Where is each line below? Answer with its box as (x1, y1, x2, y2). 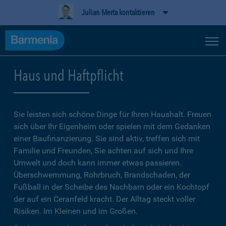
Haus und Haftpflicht (14, 66, 124, 84)
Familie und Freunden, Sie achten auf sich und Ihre (14, 146, 193, 155)
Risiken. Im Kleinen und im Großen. (14, 206, 138, 216)
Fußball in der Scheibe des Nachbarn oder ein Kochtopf (14, 182, 209, 192)
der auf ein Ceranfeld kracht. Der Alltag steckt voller (14, 194, 195, 204)
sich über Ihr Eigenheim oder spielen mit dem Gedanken (14, 122, 210, 131)
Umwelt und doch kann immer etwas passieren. (14, 158, 182, 167)
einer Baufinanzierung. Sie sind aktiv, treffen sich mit (14, 134, 200, 143)
